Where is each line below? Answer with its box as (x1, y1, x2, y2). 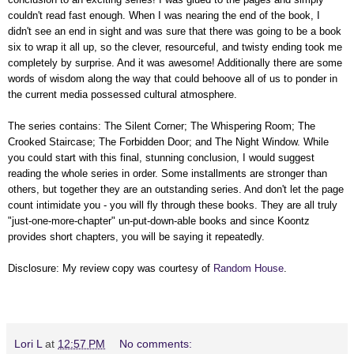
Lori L (14, 337, 42, 350)
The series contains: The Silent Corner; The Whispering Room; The (8, 119, 315, 132)
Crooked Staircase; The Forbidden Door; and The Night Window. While (8, 135, 329, 148)
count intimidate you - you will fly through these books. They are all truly (8, 198, 337, 211)
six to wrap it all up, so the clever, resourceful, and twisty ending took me (8, 40, 342, 53)
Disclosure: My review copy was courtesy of (8, 262, 213, 274)
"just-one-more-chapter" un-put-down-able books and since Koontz (8, 214, 310, 227)
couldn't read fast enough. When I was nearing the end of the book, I (8, 9, 320, 21)
